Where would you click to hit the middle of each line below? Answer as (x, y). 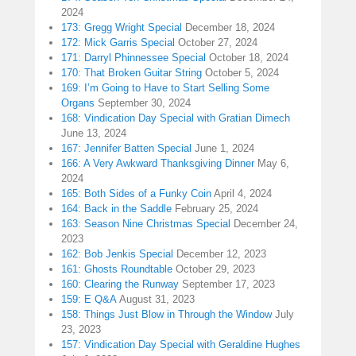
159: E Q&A (89, 300)
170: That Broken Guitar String (132, 73)
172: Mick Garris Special (118, 43)
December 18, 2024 (230, 28)
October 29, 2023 (215, 269)
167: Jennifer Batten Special (126, 149)
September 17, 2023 (228, 284)
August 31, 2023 (157, 300)
